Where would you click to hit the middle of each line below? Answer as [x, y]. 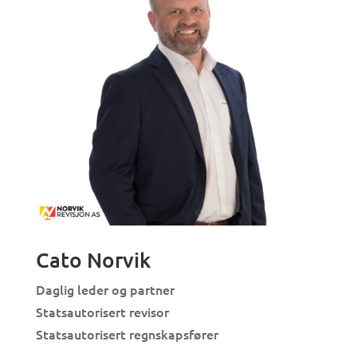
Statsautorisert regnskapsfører [127, 334]
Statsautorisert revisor [102, 312]
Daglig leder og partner [105, 290]
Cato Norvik [93, 260]
